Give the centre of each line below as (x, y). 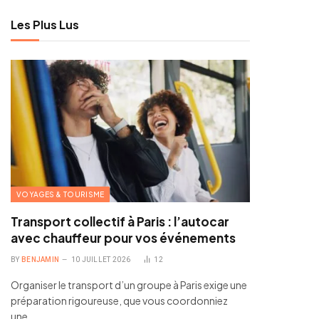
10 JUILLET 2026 (101, 260)
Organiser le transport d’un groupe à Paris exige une (129, 285)
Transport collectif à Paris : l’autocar (120, 221)
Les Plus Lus (45, 25)
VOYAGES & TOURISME (61, 194)
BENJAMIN (40, 260)
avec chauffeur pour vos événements (123, 238)
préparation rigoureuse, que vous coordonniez (119, 300)
